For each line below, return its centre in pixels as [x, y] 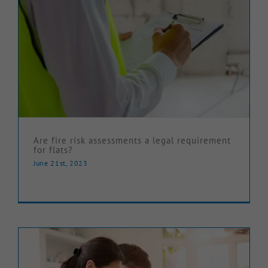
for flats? [53, 150]
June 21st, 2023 [61, 163]
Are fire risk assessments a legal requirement [132, 141]
